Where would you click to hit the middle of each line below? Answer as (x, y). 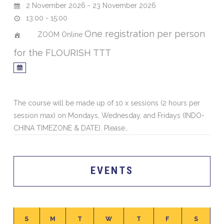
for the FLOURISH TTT (62, 53)
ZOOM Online (60, 35)
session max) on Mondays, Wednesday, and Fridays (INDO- (109, 116)
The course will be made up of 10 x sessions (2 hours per (106, 103)
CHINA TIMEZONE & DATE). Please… (71, 128)
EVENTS (112, 170)
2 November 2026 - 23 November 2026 (90, 6)
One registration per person (145, 34)
